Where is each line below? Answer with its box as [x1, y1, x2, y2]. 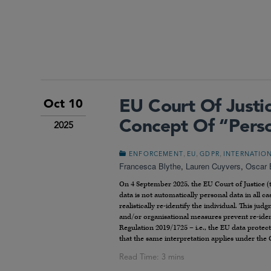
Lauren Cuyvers [186, 160, 241, 172]
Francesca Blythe [119, 160, 181, 172]
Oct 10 [44, 99, 83, 111]
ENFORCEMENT [129, 151, 183, 158]
